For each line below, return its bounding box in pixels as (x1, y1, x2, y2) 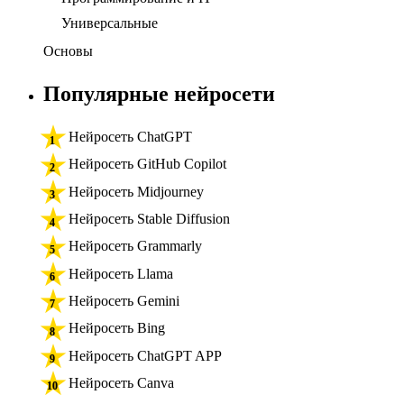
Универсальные (61, 15, 158, 32)
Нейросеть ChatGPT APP (69, 347, 222, 363)
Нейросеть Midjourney (69, 183, 204, 199)
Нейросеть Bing (69, 320, 165, 336)
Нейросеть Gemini (69, 292, 179, 308)
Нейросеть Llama (69, 265, 173, 281)
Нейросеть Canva (69, 374, 174, 390)
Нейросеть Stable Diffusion (69, 210, 230, 226)
